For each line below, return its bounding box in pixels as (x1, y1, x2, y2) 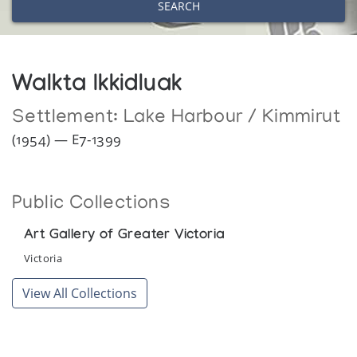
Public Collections (12, 194, 171, 215)
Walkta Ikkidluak (12, 73, 182, 100)
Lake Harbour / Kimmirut (123, 108, 341, 129)
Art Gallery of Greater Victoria (24, 228, 226, 245)
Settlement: (12, 108, 124, 129)
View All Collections (22, 284, 137, 302)
